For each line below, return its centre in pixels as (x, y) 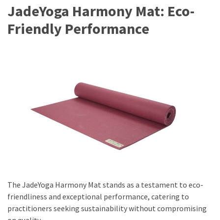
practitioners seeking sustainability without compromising (107, 208)
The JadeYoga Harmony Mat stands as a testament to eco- (105, 184)
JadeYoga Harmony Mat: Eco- (101, 11)
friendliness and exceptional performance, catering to (98, 196)
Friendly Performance (78, 28)
